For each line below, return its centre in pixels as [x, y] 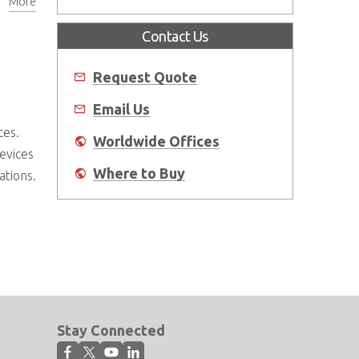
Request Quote [145, 77]
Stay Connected [111, 330]
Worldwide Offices [156, 141]
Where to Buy [139, 173]
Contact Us [175, 36]
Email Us [121, 109]
